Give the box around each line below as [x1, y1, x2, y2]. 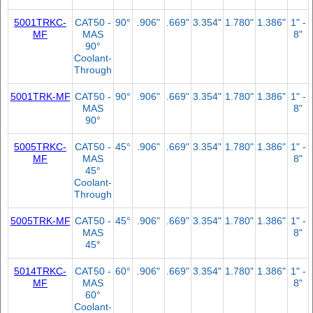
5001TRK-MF [10, 90, 71, 102]
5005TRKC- [14, 140, 66, 152]
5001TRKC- [14, 16, 66, 28]
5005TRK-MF [10, 214, 71, 226]
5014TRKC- [14, 265, 66, 277]
